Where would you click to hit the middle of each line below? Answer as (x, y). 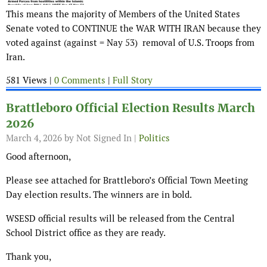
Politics (154, 138)
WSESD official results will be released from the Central (120, 219)
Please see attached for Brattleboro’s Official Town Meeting (127, 181)
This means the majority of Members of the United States (123, 14)
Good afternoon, (38, 157)
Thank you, (29, 257)
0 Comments (80, 80)
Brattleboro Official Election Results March (131, 108)
